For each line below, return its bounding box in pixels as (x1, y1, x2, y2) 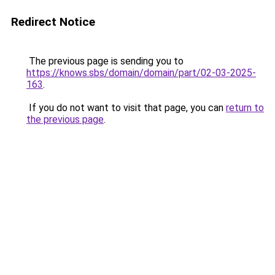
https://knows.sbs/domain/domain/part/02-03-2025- (26, 67, 256, 79)
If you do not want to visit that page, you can (26, 102, 226, 114)
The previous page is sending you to (26, 55, 184, 67)
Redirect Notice (11, 15, 95, 29)
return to (226, 102, 264, 114)
